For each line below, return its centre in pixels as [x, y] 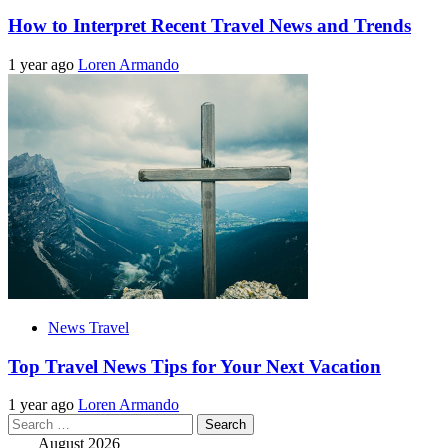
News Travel [88, 327]
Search [28, 422]
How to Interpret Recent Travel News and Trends [209, 26]
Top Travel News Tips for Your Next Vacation [194, 366]
